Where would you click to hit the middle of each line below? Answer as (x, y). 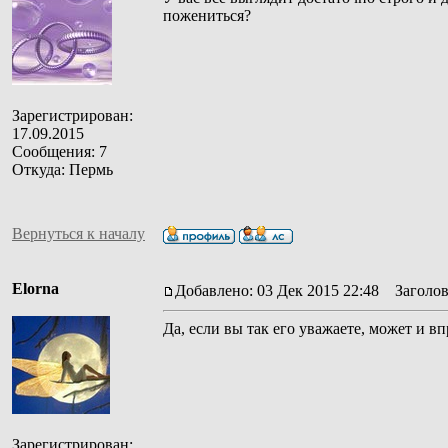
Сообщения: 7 (59, 151)
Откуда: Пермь (62, 169)
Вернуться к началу (78, 233)
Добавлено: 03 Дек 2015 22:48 (277, 290)
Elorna (35, 288)
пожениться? (207, 15)
